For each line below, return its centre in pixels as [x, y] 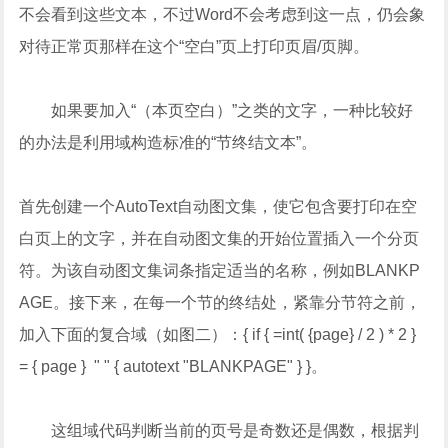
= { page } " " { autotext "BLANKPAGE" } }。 [173, 366]
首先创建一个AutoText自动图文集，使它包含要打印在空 [218, 206]
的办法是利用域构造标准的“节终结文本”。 [168, 142]
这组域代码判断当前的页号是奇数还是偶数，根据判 [219, 430]
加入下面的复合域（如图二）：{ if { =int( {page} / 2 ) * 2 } [218, 334]
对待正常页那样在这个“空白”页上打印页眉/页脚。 [194, 46]
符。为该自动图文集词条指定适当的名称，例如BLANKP [220, 270]
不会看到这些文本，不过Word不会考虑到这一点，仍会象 [222, 14]
